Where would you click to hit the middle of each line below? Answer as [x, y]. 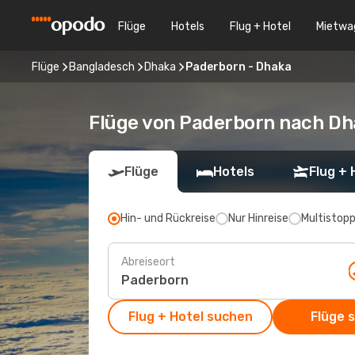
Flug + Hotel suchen [190, 317]
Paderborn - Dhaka [239, 67]
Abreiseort [148, 261]
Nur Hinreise [258, 218]
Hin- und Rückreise [168, 218]
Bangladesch [102, 67]
